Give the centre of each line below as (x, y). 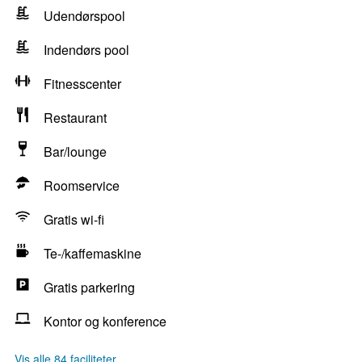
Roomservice (82, 185)
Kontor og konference (105, 321)
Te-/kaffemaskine (93, 253)
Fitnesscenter (82, 84)
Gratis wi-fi (74, 219)
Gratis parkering (89, 287)
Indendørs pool (86, 50)
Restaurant (75, 118)
